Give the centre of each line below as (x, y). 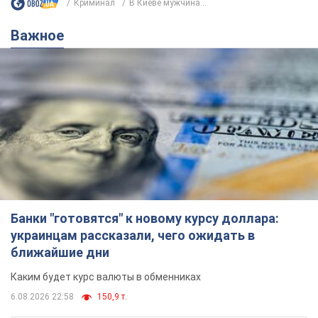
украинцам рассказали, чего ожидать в (133, 235)
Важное (42, 35)
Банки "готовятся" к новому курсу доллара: (145, 218)
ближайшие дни (60, 252)
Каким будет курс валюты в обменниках (106, 276)
